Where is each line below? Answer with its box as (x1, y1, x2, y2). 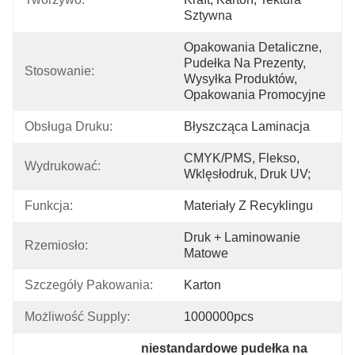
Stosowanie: (25, 64, 94, 78)
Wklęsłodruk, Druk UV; (184, 167, 311, 181)
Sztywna (184, 9, 232, 22)
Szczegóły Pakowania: (25, 278, 153, 292)
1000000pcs (184, 310, 254, 323)
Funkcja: (25, 199, 73, 212)
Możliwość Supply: (25, 310, 130, 323)
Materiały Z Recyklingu (184, 199, 313, 212)
